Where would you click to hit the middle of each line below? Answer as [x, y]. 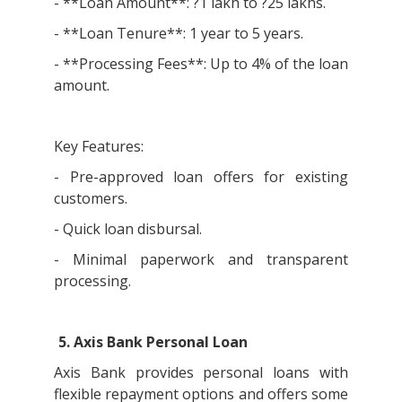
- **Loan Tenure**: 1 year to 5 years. [180, 33]
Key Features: [100, 146]
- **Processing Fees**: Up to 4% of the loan [201, 63]
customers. [92, 198]
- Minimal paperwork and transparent [201, 259]
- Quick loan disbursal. [130, 228]
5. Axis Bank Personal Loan [153, 341]
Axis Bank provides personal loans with [201, 372]
